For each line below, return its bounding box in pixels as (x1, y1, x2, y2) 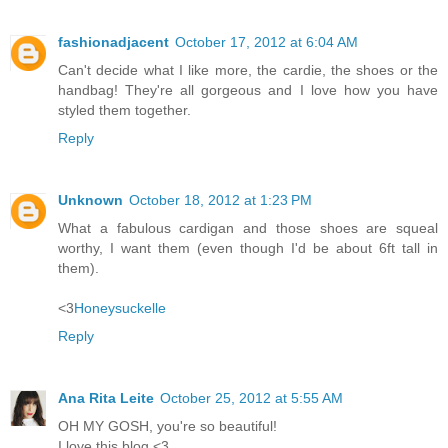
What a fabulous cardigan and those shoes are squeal (58, 219, 438, 236)
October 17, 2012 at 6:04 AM (175, 33, 358, 50)
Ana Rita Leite (58, 389, 154, 406)
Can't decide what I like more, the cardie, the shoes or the (58, 61, 438, 78)
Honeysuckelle (74, 299, 166, 316)
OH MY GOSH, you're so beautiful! (58, 417, 277, 434)
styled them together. (58, 101, 191, 118)
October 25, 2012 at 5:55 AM (160, 389, 343, 406)
